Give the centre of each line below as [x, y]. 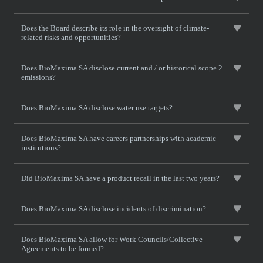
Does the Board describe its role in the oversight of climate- [115, 28]
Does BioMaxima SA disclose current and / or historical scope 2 [122, 68]
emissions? [38, 77]
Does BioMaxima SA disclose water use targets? [97, 108]
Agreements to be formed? [63, 249]
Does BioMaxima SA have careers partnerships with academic [119, 138]
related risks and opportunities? [71, 37]
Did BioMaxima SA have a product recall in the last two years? [120, 178]
